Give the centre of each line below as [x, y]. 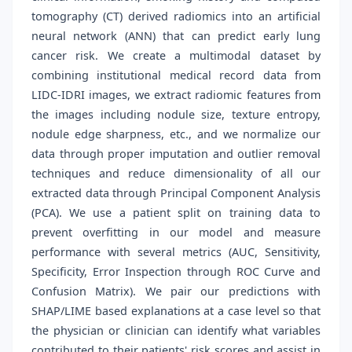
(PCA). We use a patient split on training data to [176, 213]
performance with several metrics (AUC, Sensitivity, [176, 252]
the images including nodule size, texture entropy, [176, 115]
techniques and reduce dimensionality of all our [176, 174]
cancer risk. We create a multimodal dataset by [176, 56]
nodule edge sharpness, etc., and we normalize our [176, 134]
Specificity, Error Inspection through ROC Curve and [176, 272]
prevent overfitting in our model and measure [176, 233]
